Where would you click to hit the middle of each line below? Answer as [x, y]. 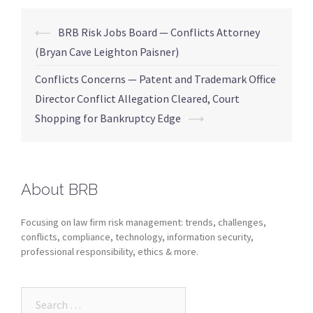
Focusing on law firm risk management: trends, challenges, [144, 222]
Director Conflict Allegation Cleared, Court [137, 98]
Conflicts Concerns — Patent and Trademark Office [155, 79]
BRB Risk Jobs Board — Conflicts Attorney [159, 32]
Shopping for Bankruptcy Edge [108, 118]
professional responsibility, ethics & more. [110, 251]
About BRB [59, 189]
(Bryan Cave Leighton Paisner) [107, 51]
